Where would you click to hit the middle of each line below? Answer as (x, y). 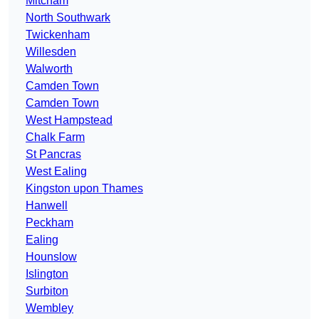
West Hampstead (69, 120)
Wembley (49, 308)
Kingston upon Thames (84, 189)
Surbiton (47, 291)
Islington (47, 274)
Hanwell (47, 206)
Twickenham (58, 35)
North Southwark (68, 18)
